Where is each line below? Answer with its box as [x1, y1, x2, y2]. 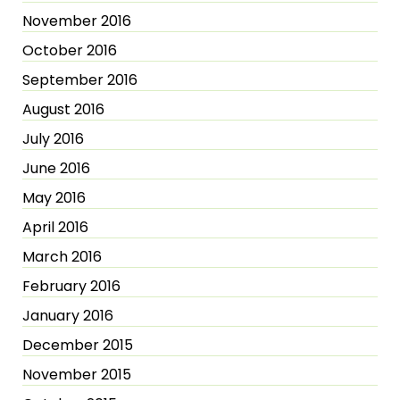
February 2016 [22, 276, 121, 296]
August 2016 [22, 99, 104, 120]
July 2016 [22, 129, 84, 149]
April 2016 [22, 217, 88, 237]
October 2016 [22, 40, 117, 61]
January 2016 [22, 305, 113, 326]
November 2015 [22, 364, 131, 385]
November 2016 [22, 11, 131, 31]
